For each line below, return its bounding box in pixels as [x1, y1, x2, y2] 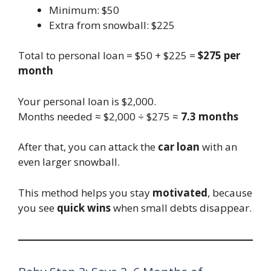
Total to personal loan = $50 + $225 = [18, 48, 198, 63]
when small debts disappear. [111, 200, 252, 215]
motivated [152, 185, 207, 200]
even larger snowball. [18, 155, 120, 169]
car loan [158, 140, 200, 154]
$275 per [198, 48, 240, 63]
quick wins [57, 200, 111, 215]
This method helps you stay [18, 185, 152, 200]
